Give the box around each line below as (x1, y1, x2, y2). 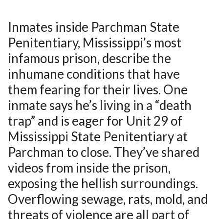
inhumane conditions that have (8, 66, 180, 82)
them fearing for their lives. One (8, 81, 188, 97)
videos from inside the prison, (8, 159, 171, 175)
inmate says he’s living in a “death (8, 97, 192, 113)
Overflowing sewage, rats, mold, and (8, 191, 208, 207)
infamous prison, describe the (8, 50, 171, 66)
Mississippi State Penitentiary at (8, 128, 188, 144)
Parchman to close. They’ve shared (8, 144, 199, 160)
